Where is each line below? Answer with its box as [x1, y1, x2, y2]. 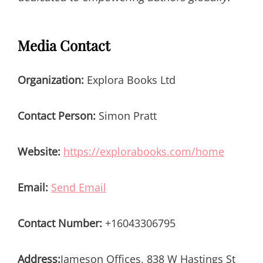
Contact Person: [18, 108, 96, 123]
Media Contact [18, 35, 110, 55]
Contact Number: [18, 215, 102, 230]
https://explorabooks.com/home [63, 144, 224, 159]
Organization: [18, 72, 84, 87]
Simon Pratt [96, 108, 157, 123]
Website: [18, 144, 60, 159]
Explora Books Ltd [84, 72, 176, 87]
